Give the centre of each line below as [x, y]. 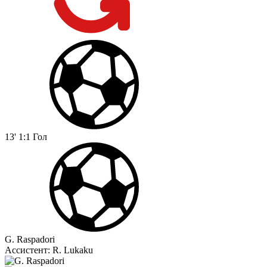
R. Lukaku [73, 250]
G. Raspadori [30, 240]
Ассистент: [29, 250]
